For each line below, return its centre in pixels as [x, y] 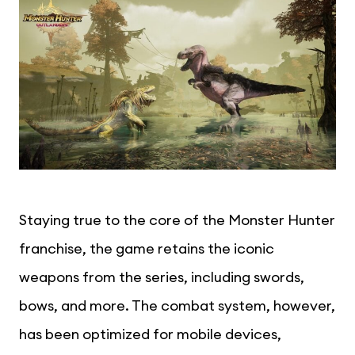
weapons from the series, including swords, [162, 277]
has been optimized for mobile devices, [150, 334]
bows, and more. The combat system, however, [177, 306]
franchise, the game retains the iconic [147, 249]
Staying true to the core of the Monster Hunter [177, 220]
